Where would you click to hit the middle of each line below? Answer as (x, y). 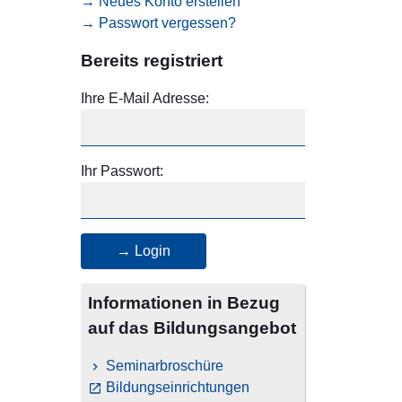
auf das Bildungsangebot (192, 328)
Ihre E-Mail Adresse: (145, 99)
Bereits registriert (152, 61)
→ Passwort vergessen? (158, 23)
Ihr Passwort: (122, 171)
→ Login (144, 251)
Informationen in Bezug (184, 303)
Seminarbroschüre (165, 366)
